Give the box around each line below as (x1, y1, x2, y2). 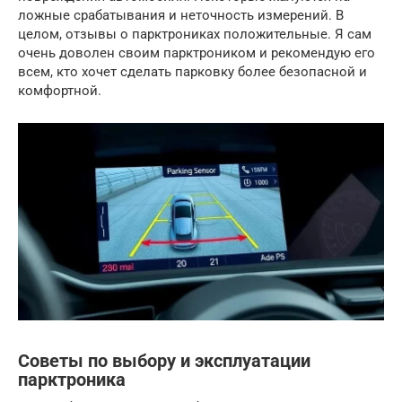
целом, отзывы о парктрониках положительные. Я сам (18, 25, 371, 42)
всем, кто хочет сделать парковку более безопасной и (18, 63, 367, 80)
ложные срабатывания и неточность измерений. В (18, 6, 344, 23)
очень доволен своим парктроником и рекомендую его (18, 44, 375, 61)
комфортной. (18, 82, 101, 99)
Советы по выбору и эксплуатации (18, 350, 310, 371)
